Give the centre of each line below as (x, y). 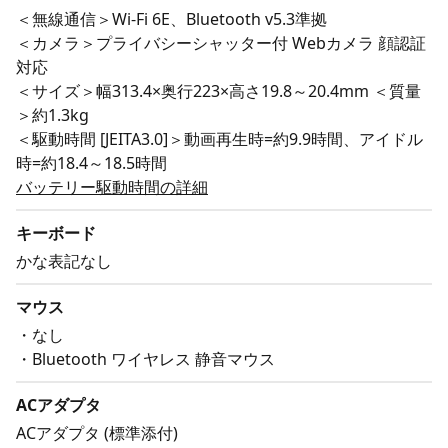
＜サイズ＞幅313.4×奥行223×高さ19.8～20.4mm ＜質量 (218, 90)
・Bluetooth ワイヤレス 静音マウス (145, 358)
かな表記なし (64, 260)
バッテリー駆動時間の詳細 (112, 186)
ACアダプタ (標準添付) (97, 432)
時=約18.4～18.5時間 (91, 162)
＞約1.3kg (52, 114)
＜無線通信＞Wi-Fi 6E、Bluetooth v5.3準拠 (171, 18)
